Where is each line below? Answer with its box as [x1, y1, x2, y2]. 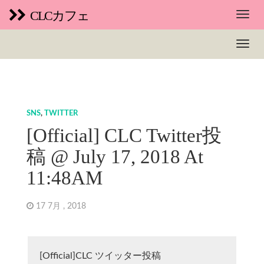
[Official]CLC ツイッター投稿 [39, 251, 161, 260]
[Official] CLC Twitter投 [26, 125, 222, 147]
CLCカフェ [30, 8, 89, 23]
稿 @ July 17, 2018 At [26, 146, 203, 168]
